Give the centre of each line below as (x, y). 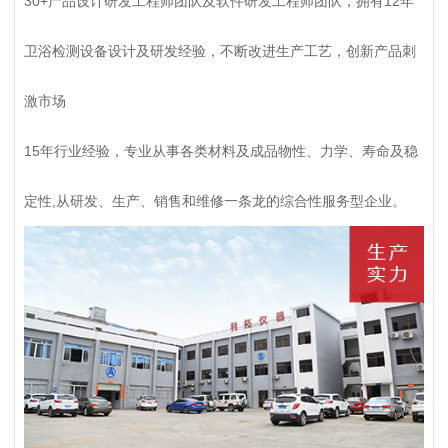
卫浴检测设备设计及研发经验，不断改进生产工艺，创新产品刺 (219, 51)
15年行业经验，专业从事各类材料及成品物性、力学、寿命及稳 (220, 151)
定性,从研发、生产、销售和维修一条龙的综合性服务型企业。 (214, 201)
